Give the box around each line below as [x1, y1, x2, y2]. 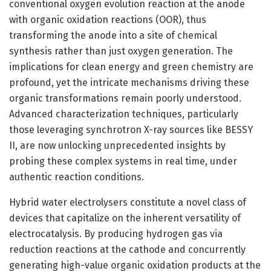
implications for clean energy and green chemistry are [9, 61, 253, 73]
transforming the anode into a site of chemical [9, 30, 217, 42]
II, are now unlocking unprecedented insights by [9, 140, 226, 152]
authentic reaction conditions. [9, 171, 144, 183]
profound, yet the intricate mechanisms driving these [9, 77, 249, 89]
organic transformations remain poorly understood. [9, 93, 241, 105]
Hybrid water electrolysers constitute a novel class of [9, 197, 246, 209]
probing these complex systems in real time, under [9, 155, 237, 168]
